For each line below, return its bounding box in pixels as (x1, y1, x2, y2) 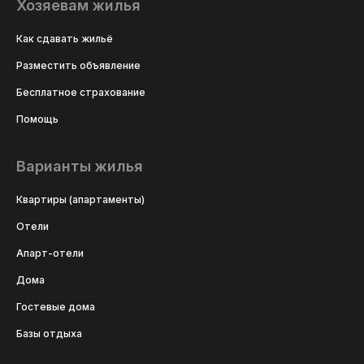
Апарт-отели (16, 246, 84, 259)
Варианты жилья (16, 157, 143, 175)
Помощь (16, 113, 58, 126)
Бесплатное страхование (16, 86, 145, 99)
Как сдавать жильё (16, 32, 113, 45)
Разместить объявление (16, 59, 141, 72)
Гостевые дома (16, 300, 95, 313)
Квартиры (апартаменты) (16, 193, 145, 206)
